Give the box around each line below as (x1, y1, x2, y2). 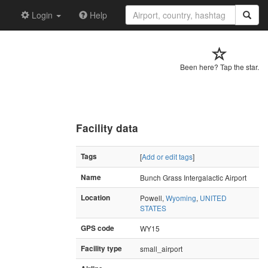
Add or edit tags (142, 151, 193, 162)
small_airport (140, 243, 182, 254)
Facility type (81, 243, 122, 254)
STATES (140, 202, 166, 213)
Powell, (140, 192, 166, 203)
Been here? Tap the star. (180, 62, 259, 72)
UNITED (200, 192, 227, 203)
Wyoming (166, 192, 196, 203)
